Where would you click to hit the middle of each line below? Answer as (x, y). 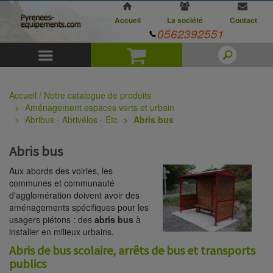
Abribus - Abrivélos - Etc (71, 119)
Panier (175, 56)
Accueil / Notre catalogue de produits (80, 95)
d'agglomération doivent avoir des (74, 195)
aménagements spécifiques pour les (79, 207)
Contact (243, 20)
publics (28, 264)
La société (185, 20)
